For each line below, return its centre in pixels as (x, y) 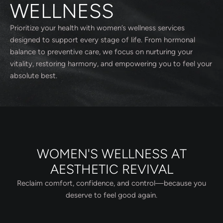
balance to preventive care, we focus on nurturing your (101, 52)
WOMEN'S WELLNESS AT (111, 154)
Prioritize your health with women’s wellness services (97, 28)
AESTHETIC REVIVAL (111, 169)
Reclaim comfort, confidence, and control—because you (111, 183)
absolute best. (34, 76)
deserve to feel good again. (111, 195)
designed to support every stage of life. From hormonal (103, 40)
